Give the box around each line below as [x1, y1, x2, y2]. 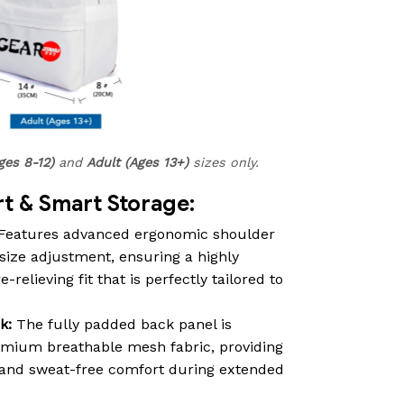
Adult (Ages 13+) [86, 154, 188, 170]
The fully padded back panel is [12, 315, 232, 333]
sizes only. [188, 154, 259, 170]
